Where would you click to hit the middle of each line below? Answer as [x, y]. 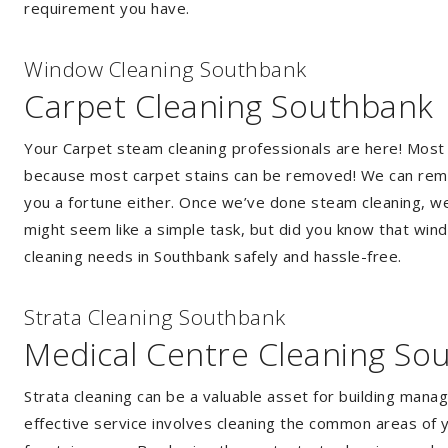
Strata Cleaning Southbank [155, 317]
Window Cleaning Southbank [165, 69]
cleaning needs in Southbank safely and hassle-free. [213, 256]
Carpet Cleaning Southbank [229, 105]
